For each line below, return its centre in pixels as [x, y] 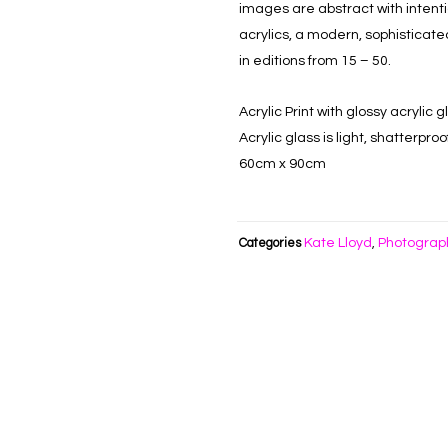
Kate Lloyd [338, 243]
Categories [270, 244]
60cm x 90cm [282, 163]
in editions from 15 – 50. [315, 61]
